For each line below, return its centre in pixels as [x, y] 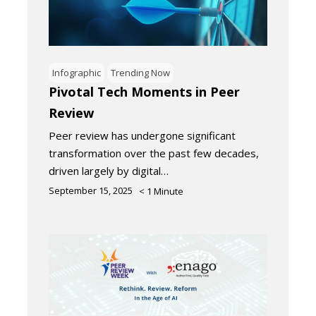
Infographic [77, 72]
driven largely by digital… [109, 170]
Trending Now [140, 72]
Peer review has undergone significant [142, 135]
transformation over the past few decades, [154, 153]
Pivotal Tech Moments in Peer [144, 91]
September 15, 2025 [91, 190]
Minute [169, 191]
